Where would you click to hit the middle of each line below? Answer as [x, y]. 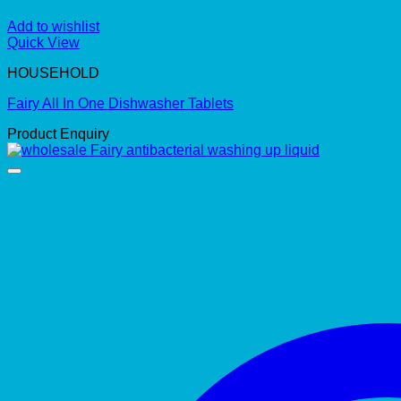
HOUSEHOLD [53, 73]
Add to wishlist [53, 27]
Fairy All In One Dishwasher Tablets [120, 104]
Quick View [43, 43]
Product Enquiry [58, 134]
